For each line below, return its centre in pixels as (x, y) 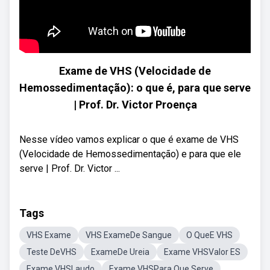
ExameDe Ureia (120, 252)
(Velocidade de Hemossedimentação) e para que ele (130, 154)
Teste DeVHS (52, 252)
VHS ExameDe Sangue (129, 235)
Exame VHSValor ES (202, 252)
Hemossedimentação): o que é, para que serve (135, 88)
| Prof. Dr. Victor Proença (135, 105)
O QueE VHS (209, 235)
